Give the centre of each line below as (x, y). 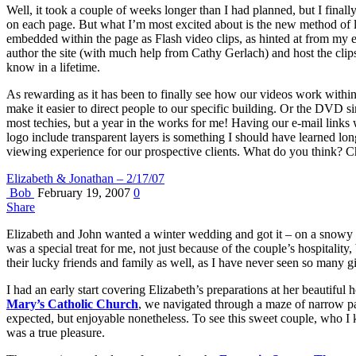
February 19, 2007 (82, 192)
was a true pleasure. (56, 332)
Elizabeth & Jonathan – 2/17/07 (85, 178)
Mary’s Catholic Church (72, 304)
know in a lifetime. (53, 67)
